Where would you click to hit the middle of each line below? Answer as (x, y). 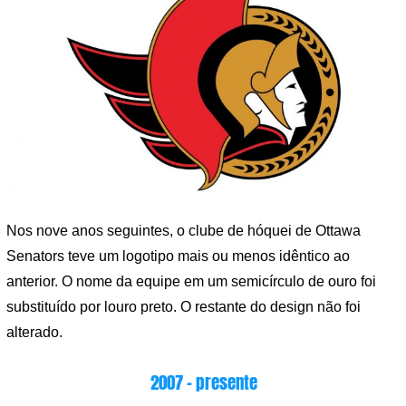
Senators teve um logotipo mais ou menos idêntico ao (178, 256)
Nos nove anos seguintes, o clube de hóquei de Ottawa (184, 231)
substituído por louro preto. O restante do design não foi (184, 307)
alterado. (34, 333)
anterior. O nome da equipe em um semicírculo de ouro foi (191, 282)
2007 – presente (204, 382)
